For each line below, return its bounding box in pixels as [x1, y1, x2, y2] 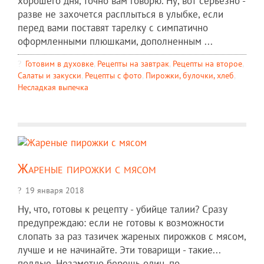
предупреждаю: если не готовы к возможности [18, 216, 224, 229]
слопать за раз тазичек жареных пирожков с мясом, [18, 229, 246, 243]
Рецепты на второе [173, 57, 242, 69]
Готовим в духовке [25, 57, 94, 69]
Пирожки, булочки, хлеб [146, 69, 234, 81]
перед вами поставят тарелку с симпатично [18, 21, 208, 34]
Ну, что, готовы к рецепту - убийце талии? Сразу [18, 202, 227, 216]
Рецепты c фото [85, 69, 142, 81]
